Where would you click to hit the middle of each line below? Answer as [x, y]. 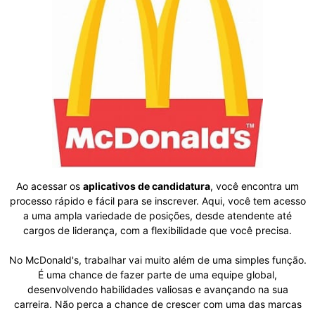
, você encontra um [255, 186]
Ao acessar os [50, 186]
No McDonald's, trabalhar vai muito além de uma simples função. [157, 260]
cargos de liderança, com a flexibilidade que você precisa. [157, 231]
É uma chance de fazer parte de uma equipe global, [157, 275]
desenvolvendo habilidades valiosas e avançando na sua [157, 290]
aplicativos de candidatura [147, 186]
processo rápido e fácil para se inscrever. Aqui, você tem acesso [157, 201]
